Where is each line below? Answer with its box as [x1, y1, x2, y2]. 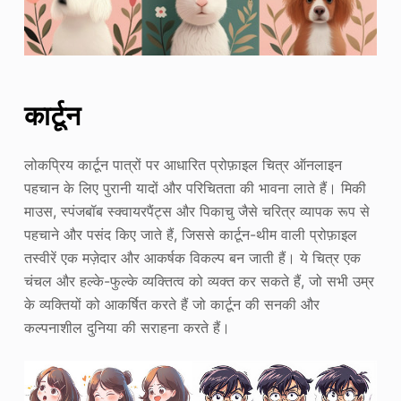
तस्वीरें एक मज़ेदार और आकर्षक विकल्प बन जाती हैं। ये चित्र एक [23, 248, 361, 267]
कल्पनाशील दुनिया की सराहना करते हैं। [23, 318, 230, 337]
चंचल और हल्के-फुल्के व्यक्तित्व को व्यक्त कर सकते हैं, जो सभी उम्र [23, 271, 374, 290]
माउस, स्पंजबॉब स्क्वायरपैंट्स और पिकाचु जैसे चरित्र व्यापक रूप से [23, 201, 370, 220]
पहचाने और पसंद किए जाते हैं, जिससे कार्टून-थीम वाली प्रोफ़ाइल [23, 225, 357, 243]
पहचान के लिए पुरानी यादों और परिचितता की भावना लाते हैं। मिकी [23, 178, 366, 197]
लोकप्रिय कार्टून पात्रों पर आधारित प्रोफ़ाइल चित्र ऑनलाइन [23, 155, 342, 174]
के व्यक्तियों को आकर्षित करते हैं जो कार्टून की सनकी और [23, 294, 320, 313]
